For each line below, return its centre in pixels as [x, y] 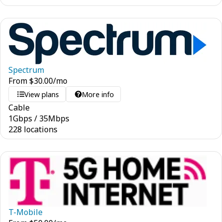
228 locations [33, 129]
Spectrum [26, 70]
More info [98, 94]
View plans [42, 94]
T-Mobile [26, 212]
